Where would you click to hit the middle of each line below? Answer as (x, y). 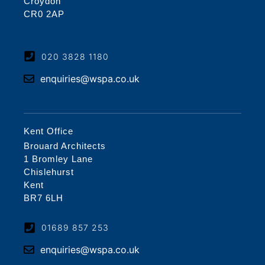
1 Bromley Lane (58, 159)
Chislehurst (49, 172)
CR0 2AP (44, 14)
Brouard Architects (65, 146)
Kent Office (49, 131)
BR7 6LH (43, 198)
